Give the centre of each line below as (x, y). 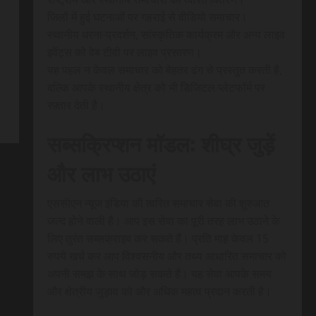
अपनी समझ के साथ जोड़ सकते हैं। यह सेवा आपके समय (159, 274)
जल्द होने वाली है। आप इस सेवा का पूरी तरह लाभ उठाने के (163, 221)
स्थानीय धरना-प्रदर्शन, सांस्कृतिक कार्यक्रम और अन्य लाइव (166, 35)
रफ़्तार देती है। (76, 105)
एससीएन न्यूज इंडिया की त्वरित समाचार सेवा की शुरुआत (158, 203)
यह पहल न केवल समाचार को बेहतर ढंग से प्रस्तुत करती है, (164, 70)
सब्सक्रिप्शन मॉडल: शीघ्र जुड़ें (160, 143)
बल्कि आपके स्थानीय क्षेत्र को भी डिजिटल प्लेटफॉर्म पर (156, 88)
